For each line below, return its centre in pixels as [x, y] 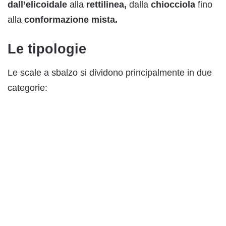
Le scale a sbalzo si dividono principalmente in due [110, 73]
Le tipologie [47, 49]
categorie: [27, 88]
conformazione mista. [71, 19]
